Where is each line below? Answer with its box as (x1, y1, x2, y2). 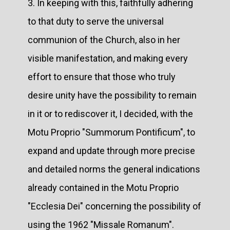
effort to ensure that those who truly (28, 71, 176, 82)
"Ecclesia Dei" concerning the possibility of (28, 200, 201, 212)
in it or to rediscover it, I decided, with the (28, 108, 193, 119)
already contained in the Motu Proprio (28, 182, 179, 193)
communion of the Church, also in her (28, 34, 180, 45)
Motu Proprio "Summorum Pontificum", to (28, 126, 195, 138)
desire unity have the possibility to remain (28, 89, 197, 101)
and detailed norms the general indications (28, 163, 200, 175)
